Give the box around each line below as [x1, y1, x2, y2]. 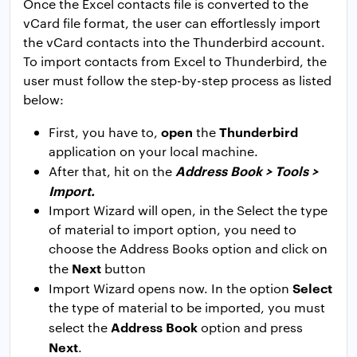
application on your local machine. [49, 143, 258, 160]
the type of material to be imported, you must [49, 299, 325, 316]
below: [23, 91, 64, 108]
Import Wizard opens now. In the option [49, 280, 292, 297]
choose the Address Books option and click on [49, 240, 328, 257]
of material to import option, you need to [49, 221, 296, 238]
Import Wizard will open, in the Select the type [49, 202, 328, 219]
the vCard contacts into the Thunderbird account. [23, 33, 325, 51]
